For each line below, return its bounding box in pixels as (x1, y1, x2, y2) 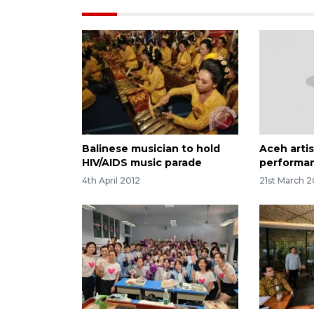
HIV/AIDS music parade (82, 156, 202, 169)
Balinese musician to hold (82, 142, 220, 155)
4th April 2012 (82, 175, 140, 186)
